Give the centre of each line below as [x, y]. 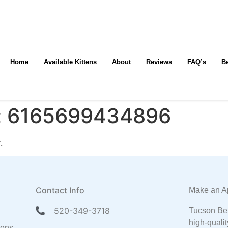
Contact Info [60, 191]
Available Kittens [70, 62]
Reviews [159, 62]
